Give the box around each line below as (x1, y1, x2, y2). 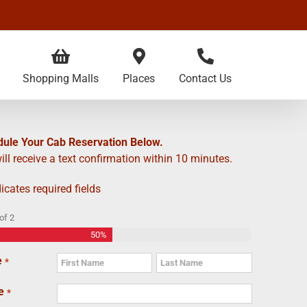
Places (123, 72, 155, 85)
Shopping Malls (23, 72, 99, 85)
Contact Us (179, 72, 232, 85)
